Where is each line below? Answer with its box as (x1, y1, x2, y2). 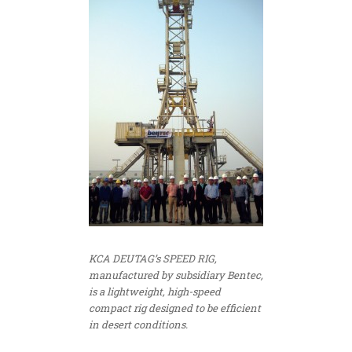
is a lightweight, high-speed (89, 284, 221, 299)
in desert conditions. (89, 317, 188, 332)
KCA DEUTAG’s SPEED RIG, (89, 251, 217, 266)
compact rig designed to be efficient (89, 300, 261, 315)
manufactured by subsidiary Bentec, (89, 267, 263, 282)
